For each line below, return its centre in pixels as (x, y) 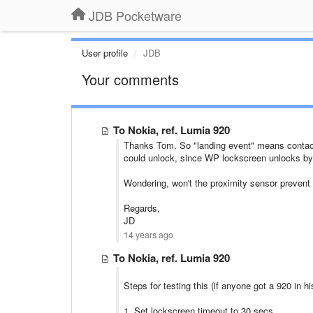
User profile (105, 53)
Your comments (130, 79)
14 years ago (148, 235)
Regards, (142, 208)
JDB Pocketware (135, 15)
